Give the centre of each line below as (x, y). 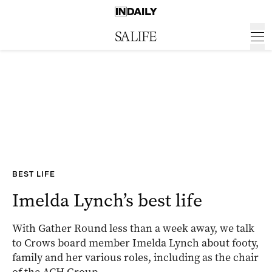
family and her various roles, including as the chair (135, 257)
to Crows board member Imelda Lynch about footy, (135, 243)
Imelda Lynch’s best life (107, 200)
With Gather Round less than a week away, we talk (133, 228)
